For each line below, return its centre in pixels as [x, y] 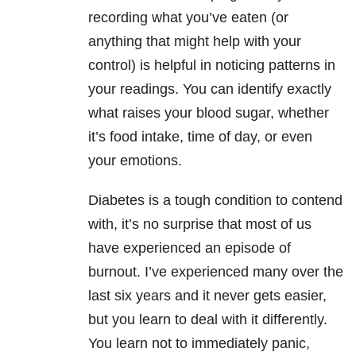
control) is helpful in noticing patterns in [212, 66]
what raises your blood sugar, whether [209, 113]
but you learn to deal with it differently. [208, 320]
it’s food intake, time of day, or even [200, 137]
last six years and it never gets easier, [207, 296]
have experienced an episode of [190, 248]
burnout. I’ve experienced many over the [216, 272]
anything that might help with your [195, 42]
